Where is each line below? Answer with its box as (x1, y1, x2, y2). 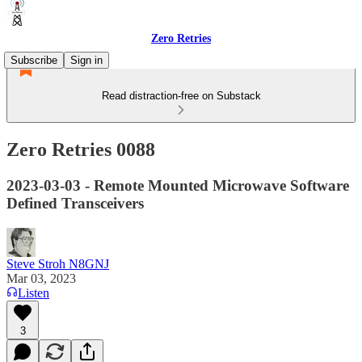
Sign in (70, 54, 103, 66)
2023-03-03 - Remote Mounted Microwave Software (6, 176, 349, 194)
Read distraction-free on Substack (101, 90, 261, 102)
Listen (18, 285, 49, 300)
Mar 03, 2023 (6, 271, 76, 285)
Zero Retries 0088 (6, 138, 155, 160)
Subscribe (11, 54, 57, 66)
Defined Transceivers (6, 194, 144, 212)
